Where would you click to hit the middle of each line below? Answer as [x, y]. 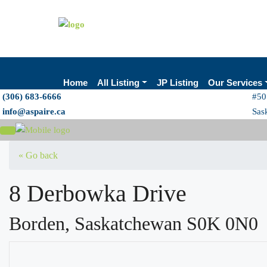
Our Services [235, 83]
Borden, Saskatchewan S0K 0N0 [133, 223]
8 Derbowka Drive [98, 193]
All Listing [118, 83]
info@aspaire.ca [34, 111]
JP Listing [177, 83]
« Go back [38, 155]
